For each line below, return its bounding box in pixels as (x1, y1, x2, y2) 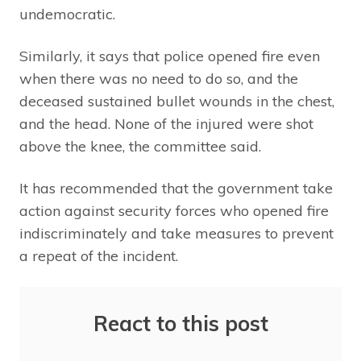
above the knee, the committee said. (19, 137, 261, 156)
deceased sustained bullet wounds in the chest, (19, 92, 334, 111)
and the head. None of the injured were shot (19, 114, 313, 134)
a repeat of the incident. (19, 247, 178, 266)
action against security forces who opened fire (19, 201, 329, 221)
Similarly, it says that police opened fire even (19, 47, 320, 66)
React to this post (93, 310, 268, 338)
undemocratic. (19, 5, 115, 24)
